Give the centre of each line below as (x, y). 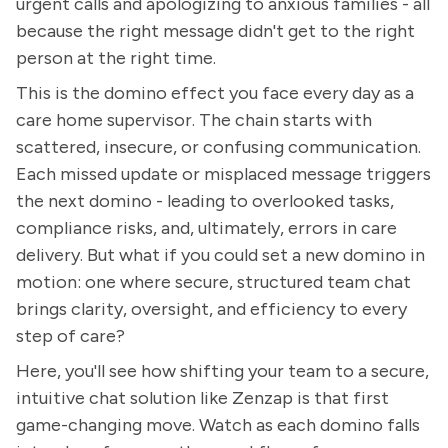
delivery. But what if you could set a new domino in (220, 255)
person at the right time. (116, 58)
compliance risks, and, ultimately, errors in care (206, 228)
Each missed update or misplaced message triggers (223, 174)
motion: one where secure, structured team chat (213, 282)
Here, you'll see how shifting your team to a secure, (222, 371)
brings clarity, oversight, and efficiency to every (211, 309)
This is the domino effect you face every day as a (215, 93)
